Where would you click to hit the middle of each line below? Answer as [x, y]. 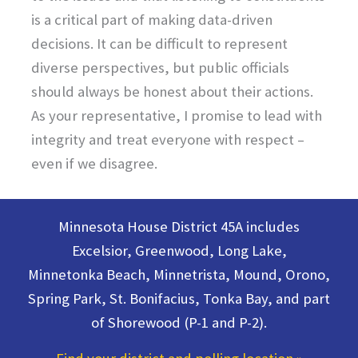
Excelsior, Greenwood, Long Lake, [179, 250]
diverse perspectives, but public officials [160, 68]
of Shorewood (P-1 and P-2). [179, 322]
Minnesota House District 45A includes [179, 226]
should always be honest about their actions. [172, 92]
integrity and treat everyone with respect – [167, 140]
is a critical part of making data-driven [151, 20]
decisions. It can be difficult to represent [159, 44]
